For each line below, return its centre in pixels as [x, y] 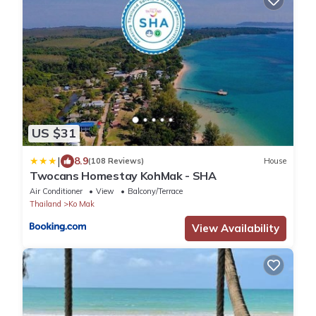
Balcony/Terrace [155, 191]
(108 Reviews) [116, 161]
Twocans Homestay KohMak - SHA [123, 175]
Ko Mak [81, 203]
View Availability [236, 228]
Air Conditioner [56, 191]
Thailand [45, 203]
